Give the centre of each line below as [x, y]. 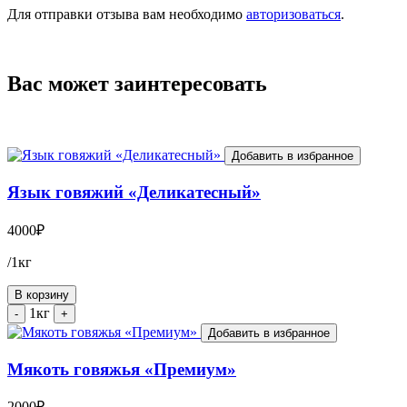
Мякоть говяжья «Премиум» [122, 369]
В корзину [42, 294]
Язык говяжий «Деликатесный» [134, 193]
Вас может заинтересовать [137, 83]
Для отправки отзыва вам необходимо [127, 14]
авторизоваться [293, 14]
